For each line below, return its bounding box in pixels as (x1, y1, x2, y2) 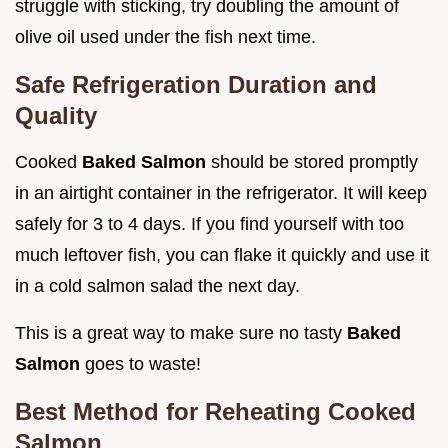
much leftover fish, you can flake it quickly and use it (15, 245, 429, 266)
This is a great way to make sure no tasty (15, 323, 347, 344)
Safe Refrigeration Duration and (15, 71, 377, 99)
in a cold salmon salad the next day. (15, 276, 300, 297)
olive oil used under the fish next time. (15, 27, 316, 48)
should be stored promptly (211, 152, 418, 173)
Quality (15, 102, 97, 130)
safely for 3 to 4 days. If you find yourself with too (15, 214, 404, 235)
